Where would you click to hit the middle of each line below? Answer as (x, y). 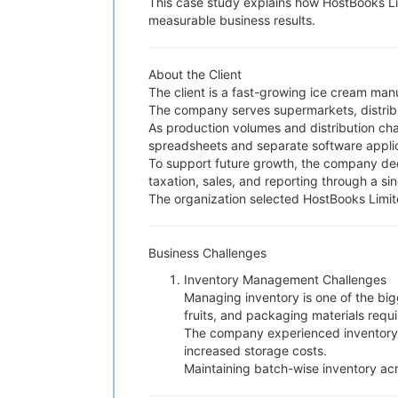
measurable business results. (232, 20)
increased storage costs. (255, 350)
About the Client (195, 74)
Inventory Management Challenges (285, 279)
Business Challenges (207, 253)
